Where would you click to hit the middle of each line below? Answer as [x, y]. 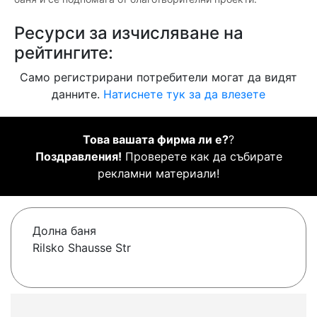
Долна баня [64, 231]
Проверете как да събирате [202, 157]
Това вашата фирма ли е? [156, 140]
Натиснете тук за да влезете [184, 94]
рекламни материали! [158, 174]
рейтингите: [64, 53]
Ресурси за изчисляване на [129, 33]
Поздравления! [78, 157]
